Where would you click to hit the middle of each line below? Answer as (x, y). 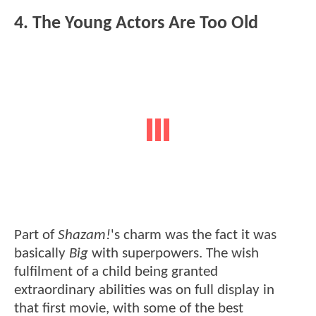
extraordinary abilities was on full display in (144, 290)
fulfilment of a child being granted (116, 272)
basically (42, 253)
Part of (36, 235)
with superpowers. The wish (174, 253)
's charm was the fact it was (194, 235)
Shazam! (84, 235)
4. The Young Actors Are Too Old (136, 23)
